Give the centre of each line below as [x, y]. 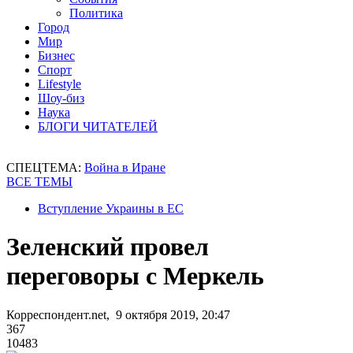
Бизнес [56, 56]
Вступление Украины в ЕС [111, 208]
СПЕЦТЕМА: [45, 167]
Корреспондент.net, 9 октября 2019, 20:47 [118, 314]
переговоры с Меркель [135, 276]
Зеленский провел [108, 247]
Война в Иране [125, 167]
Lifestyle [59, 84]
